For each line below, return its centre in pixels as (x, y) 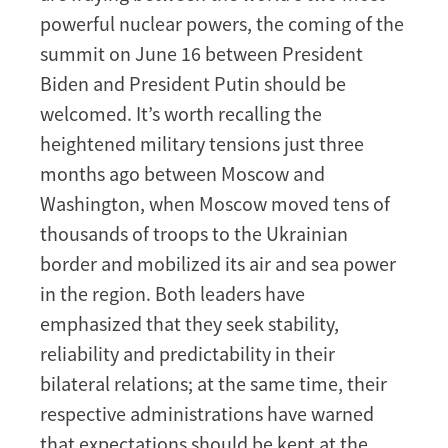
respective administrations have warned (207, 413)
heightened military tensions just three (202, 143)
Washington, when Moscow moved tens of (215, 203)
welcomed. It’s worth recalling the (181, 113)
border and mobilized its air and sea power (218, 263)
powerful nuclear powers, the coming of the (222, 23)
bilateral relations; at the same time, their (213, 383)
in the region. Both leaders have (172, 293)
